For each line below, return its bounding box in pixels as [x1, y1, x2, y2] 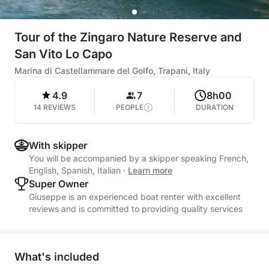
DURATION [195, 103, 234, 112]
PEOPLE [116, 103, 144, 112]
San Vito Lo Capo [14, 47, 112, 61]
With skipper [29, 139, 87, 151]
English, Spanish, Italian [29, 165, 123, 175]
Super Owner [29, 178, 88, 190]
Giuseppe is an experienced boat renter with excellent [29, 192, 241, 202]
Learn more [128, 165, 172, 175]
